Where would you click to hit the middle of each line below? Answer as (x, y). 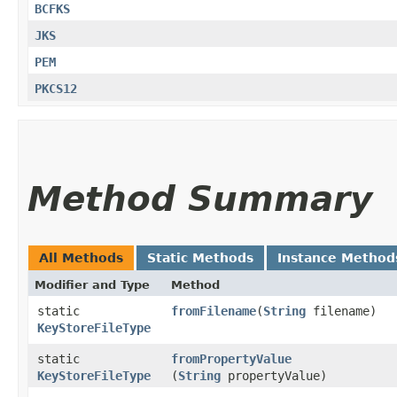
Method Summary (200, 198)
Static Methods (200, 257)
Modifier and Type (92, 284)
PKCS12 (56, 88)
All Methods (81, 257)
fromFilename (214, 311)
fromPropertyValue (231, 358)
